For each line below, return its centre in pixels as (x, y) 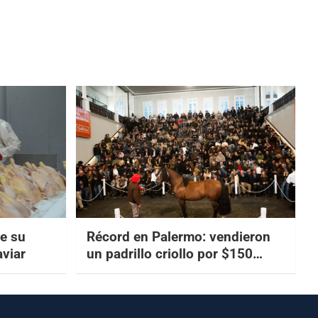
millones (112, 270)
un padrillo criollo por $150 (169, 253)
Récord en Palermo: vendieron (178, 236)
